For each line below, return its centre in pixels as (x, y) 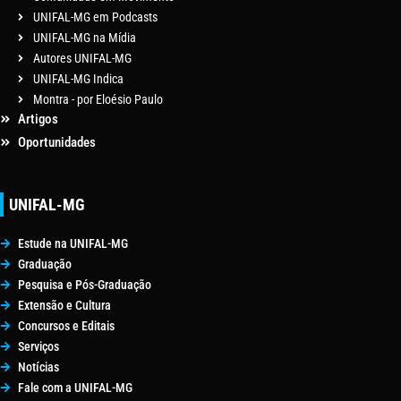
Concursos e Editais (66, 325)
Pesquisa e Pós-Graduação (85, 284)
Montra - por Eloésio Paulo (98, 99)
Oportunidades (57, 142)
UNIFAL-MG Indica (78, 78)
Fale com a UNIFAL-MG (75, 387)
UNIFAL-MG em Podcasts (95, 17)
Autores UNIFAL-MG (82, 58)
